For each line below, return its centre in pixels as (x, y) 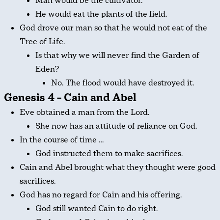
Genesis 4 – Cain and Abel (70, 97)
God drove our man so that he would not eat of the (113, 28)
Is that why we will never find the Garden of (117, 55)
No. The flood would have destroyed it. (123, 83)
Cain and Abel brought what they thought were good (118, 167)
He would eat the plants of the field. (101, 14)
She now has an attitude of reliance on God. (116, 126)
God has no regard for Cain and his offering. (101, 195)
